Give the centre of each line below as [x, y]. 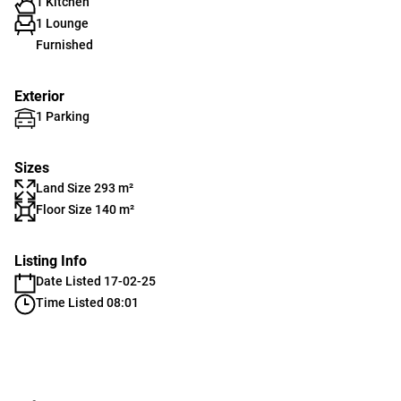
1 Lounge [62, 23]
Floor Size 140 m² [85, 209]
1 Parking [63, 116]
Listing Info [51, 261]
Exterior [39, 96]
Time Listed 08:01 [87, 303]
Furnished [64, 45]
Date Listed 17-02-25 [96, 281]
